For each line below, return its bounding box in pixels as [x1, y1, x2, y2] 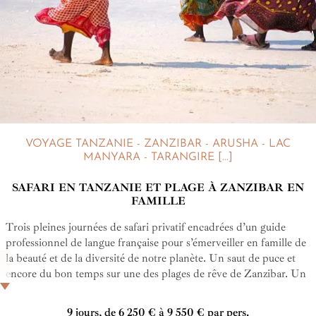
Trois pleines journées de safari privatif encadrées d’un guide [6, 220, 286, 235]
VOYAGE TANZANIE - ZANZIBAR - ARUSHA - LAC [25, 138, 291, 150]
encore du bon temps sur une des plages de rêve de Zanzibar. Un [6, 267, 306, 281]
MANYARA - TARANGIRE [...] [83, 152, 233, 164]
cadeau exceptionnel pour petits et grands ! [6, 282, 202, 297]
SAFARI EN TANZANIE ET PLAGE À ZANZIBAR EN [12, 181, 304, 195]
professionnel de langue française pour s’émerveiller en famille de [6, 236, 306, 250]
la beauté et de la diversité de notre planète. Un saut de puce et [6, 251, 296, 266]
